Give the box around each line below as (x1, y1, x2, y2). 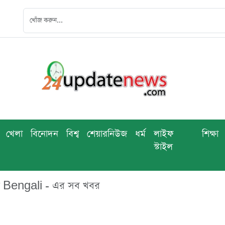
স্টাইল (154, 141, 173, 153)
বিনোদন (31, 128, 58, 140)
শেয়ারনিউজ (87, 128, 127, 140)
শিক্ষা (202, 128, 219, 140)
